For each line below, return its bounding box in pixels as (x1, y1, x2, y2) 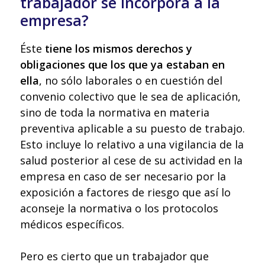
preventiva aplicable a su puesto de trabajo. (20, 121, 245, 136)
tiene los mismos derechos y (45, 41, 192, 56)
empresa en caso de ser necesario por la (20, 169, 226, 184)
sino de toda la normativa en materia (20, 105, 209, 120)
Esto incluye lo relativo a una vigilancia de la (20, 137, 244, 152)
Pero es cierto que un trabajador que (20, 249, 209, 264)
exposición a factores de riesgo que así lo (20, 185, 231, 200)
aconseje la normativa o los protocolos (20, 201, 218, 216)
